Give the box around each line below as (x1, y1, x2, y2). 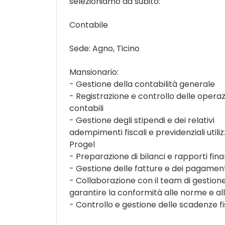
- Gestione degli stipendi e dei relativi (69, 115, 214, 126)
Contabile (69, 19, 108, 31)
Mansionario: (69, 66, 119, 78)
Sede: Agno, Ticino (69, 43, 140, 54)
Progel (69, 139, 95, 150)
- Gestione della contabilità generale (69, 78, 215, 90)
